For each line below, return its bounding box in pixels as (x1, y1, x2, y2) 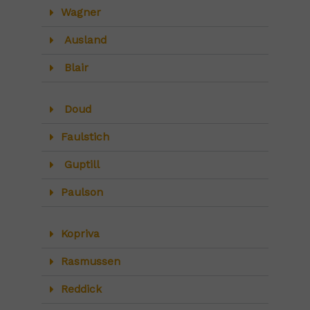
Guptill (60, 158, 100, 172)
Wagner (60, 6, 101, 19)
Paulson (60, 186, 103, 199)
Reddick (60, 283, 102, 296)
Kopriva (60, 228, 100, 241)
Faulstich (60, 131, 109, 144)
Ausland (60, 34, 107, 47)
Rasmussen (60, 255, 120, 268)
